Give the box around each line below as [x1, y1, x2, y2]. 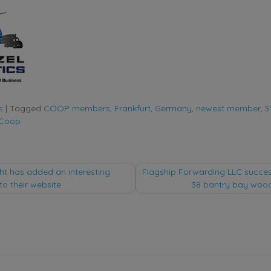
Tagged [10, 102, 44, 114]
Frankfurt [114, 102, 151, 114]
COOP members [44, 102, 110, 114]
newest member [196, 102, 261, 114]
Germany [155, 102, 192, 114]
